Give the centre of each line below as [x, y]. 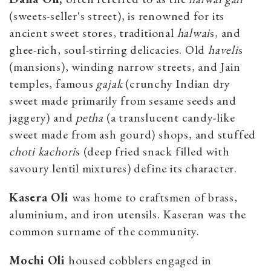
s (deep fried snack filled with [153, 151]
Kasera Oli [41, 197]
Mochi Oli [39, 260]
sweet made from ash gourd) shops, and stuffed [133, 134]
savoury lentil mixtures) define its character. [125, 168]
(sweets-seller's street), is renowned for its [117, 15]
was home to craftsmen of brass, [155, 197]
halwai [194, 32]
